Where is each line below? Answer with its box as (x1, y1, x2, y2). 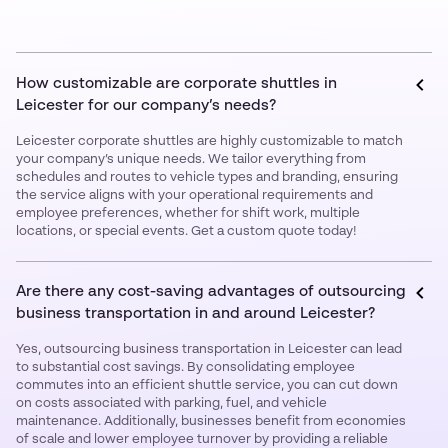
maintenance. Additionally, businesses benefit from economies (16, 415, 406, 429)
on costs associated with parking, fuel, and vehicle (16, 397, 327, 411)
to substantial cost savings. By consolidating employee (16, 361, 355, 375)
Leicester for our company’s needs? (16, 98, 276, 114)
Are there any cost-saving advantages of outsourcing (16, 284, 406, 300)
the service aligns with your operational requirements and (16, 189, 373, 203)
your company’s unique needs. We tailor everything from (16, 153, 366, 167)
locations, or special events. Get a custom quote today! (16, 225, 357, 239)
